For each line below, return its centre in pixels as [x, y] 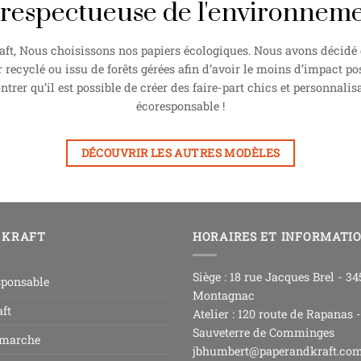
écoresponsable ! [180, 106]
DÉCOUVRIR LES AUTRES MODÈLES [180, 152]
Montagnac [224, 296]
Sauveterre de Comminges [263, 333]
